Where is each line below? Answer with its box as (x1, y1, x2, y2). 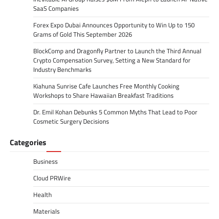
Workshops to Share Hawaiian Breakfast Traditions (33, 90, 174, 100)
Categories (10, 136, 46, 148)
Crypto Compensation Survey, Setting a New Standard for (33, 55, 191, 65)
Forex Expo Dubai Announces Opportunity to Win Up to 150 (33, 20, 195, 30)
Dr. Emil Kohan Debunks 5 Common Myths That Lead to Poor (33, 107, 197, 117)
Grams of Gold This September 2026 (33, 29, 132, 39)
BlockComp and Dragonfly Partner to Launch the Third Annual (33, 45, 201, 56)
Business (33, 156, 58, 166)
